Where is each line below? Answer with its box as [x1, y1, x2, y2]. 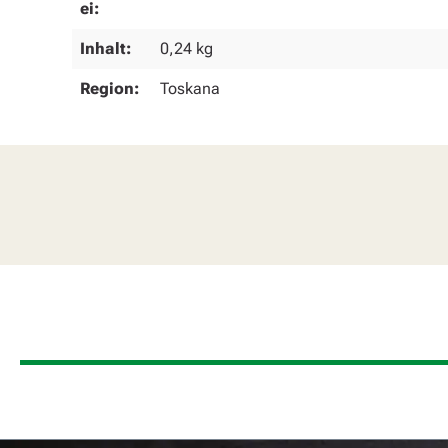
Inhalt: [80, 38, 131, 58]
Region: [80, 78, 139, 98]
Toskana [160, 78, 220, 98]
